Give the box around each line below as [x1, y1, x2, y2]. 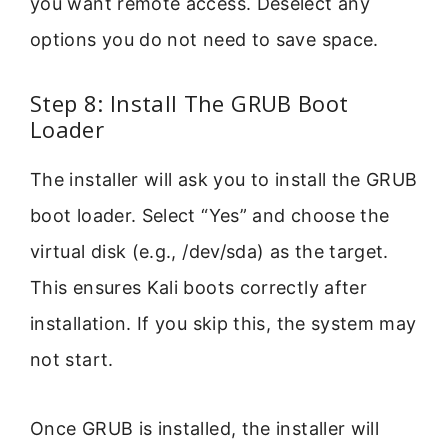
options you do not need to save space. [30, 29, 379, 51]
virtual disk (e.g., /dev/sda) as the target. [30, 241, 389, 263]
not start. [30, 349, 114, 371]
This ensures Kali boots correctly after [30, 277, 368, 299]
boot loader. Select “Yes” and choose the [30, 205, 390, 227]
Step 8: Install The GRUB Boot [30, 88, 349, 119]
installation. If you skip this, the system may [30, 313, 417, 335]
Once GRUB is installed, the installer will [30, 417, 380, 439]
